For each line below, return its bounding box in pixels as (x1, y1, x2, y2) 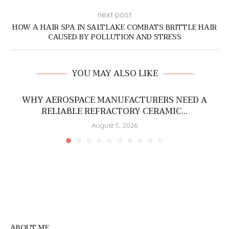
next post (98, 10, 131, 20)
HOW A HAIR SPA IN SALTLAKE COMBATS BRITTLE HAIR (12, 21, 217, 34)
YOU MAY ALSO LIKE (71, 66, 158, 81)
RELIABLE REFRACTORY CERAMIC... (41, 104, 188, 119)
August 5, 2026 (91, 121, 138, 130)
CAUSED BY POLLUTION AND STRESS (48, 31, 181, 43)
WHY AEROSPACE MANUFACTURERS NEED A (22, 93, 207, 108)
